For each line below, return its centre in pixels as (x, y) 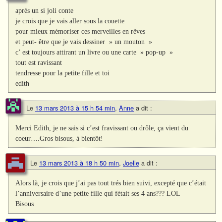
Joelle (131, 163)
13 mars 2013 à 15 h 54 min (75, 108)
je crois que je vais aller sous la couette (70, 21)
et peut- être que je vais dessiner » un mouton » (84, 42)
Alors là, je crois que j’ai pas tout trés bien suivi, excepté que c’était (111, 183)
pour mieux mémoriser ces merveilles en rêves (81, 31)
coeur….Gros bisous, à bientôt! (59, 139)
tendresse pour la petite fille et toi (63, 73)
